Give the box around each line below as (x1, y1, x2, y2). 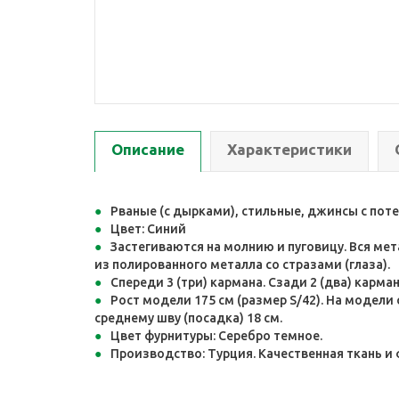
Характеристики (227, 141, 352, 158)
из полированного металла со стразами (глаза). (94, 257, 390, 272)
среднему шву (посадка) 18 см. (94, 311, 282, 325)
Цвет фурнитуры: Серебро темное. (110, 329, 322, 343)
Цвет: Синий (110, 222, 186, 236)
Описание (111, 141, 184, 158)
